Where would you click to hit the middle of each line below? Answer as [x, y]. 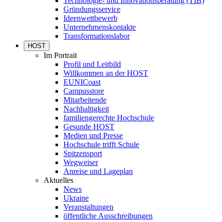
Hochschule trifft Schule [101, 145]
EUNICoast [82, 82]
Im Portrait [60, 55]
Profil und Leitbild [92, 64]
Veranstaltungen [88, 207]
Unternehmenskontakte [100, 27]
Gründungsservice [92, 9]
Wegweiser [81, 163]
